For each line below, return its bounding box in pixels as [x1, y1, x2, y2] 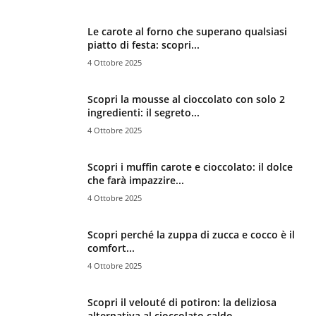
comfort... [87, 241, 135, 255]
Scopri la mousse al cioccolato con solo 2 [87, 92, 285, 106]
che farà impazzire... [87, 173, 184, 187]
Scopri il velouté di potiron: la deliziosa [87, 295, 276, 309]
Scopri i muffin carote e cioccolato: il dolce [87, 159, 293, 174]
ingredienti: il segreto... [87, 105, 200, 119]
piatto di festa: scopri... [87, 37, 200, 51]
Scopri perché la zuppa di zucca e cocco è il [87, 227, 295, 241]
